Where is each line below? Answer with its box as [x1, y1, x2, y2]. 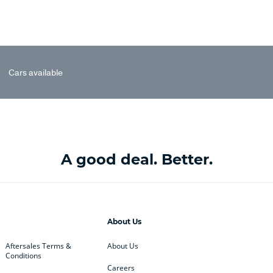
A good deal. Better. [60, 150, 213, 168]
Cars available [8, 66, 63, 78]
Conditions [5, 250, 42, 261]
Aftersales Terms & [5, 240, 72, 251]
